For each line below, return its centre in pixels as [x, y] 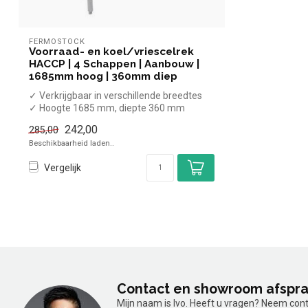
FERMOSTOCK [57, 41]
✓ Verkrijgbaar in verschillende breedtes [115, 95]
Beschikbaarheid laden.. [71, 143]
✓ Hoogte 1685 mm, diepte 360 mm [107, 108]
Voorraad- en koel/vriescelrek [111, 51]
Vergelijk [63, 167]
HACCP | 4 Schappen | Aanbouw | [114, 64]
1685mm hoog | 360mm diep [103, 76]
